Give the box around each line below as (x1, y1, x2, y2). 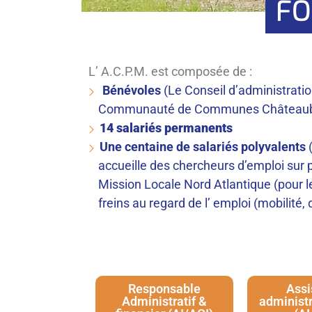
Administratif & (122, 293, 207, 309)
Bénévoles (99, 82, 161, 97)
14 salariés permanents (99, 120, 233, 135)
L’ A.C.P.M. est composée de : (88, 63, 252, 79)
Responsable (128, 281, 201, 296)
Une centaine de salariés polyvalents (99, 139, 306, 154)
